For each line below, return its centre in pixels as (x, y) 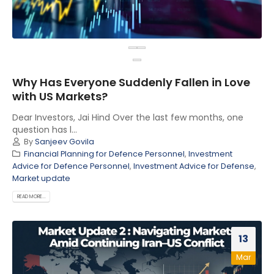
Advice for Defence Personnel (71, 166)
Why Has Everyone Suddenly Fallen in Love (131, 83)
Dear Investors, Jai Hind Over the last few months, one (128, 118)
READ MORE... (31, 197)
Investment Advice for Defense (194, 166)
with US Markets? (60, 97)
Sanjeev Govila (64, 142)
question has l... (45, 130)
